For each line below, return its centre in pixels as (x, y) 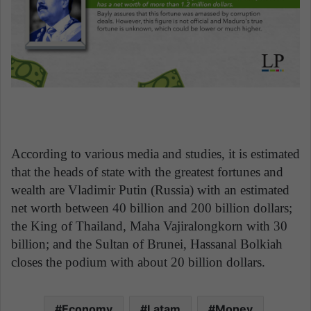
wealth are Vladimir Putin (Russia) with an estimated (150, 190)
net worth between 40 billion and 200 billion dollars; (152, 208)
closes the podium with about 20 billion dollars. (138, 262)
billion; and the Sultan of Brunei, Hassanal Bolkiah (147, 244)
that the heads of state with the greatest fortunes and (147, 172)
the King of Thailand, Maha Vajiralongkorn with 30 (149, 226)
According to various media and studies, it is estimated (155, 154)
